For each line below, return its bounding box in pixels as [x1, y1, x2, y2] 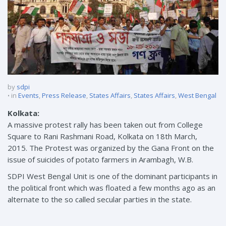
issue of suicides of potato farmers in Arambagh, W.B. [8, 154, 193, 164]
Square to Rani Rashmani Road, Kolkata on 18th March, [8, 131, 197, 141]
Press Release [42, 90, 86, 100]
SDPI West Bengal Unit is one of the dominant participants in [8, 171, 217, 181]
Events [18, 90, 39, 100]
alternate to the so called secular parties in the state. [8, 194, 192, 204]
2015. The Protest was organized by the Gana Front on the [8, 142, 214, 153]
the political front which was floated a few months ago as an [8, 182, 215, 193]
